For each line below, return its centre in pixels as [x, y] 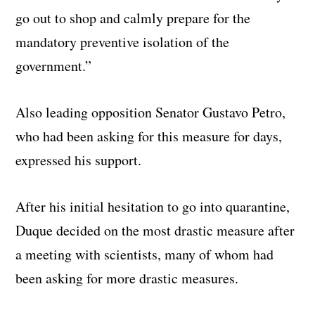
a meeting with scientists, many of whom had [145, 255]
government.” [54, 66]
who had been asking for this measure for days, [149, 136]
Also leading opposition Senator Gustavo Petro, [151, 112]
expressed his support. [79, 160]
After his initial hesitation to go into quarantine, [153, 207]
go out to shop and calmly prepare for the [133, 18]
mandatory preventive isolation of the [123, 42]
